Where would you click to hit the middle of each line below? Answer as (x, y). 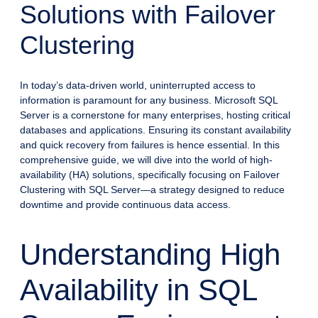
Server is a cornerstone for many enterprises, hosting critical (155, 115)
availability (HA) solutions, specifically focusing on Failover (150, 174)
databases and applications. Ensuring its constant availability (155, 130)
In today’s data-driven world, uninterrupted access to (138, 85)
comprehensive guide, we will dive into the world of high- (146, 159)
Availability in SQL (138, 290)
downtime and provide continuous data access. (125, 204)
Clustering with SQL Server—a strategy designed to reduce (152, 189)
